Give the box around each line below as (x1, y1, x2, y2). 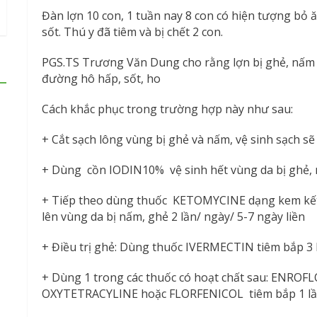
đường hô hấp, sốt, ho (42, 70, 161, 86)
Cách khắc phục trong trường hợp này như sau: (42, 100, 294, 117)
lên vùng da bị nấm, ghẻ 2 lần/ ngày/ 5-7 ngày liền (42, 208, 306, 224)
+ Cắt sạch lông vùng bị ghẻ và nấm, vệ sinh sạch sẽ (42, 131, 316, 147)
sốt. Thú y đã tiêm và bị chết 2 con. (42, 23, 224, 40)
